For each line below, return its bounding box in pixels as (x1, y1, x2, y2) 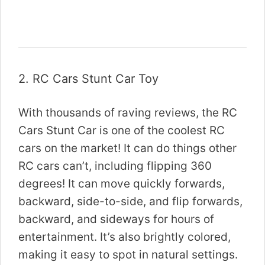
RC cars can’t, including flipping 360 (18, 159, 212, 173)
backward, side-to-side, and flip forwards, (18, 194, 243, 208)
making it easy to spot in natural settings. (18, 247, 238, 261)
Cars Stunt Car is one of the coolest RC (18, 123, 225, 137)
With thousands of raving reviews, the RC (18, 105, 237, 119)
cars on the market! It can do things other (18, 141, 237, 155)
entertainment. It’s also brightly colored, (18, 230, 231, 244)
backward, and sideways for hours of (18, 212, 214, 226)
